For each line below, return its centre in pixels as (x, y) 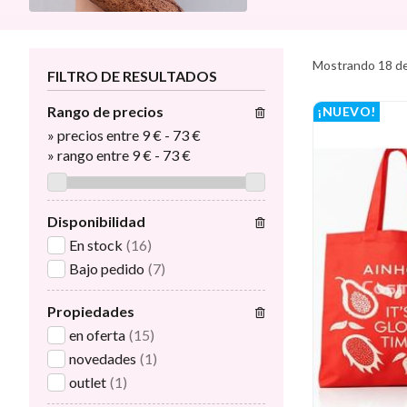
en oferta (97, 335)
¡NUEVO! (347, 112)
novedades (103, 359)
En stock (96, 245)
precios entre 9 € (109, 135)
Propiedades (91, 312)
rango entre (93, 155)
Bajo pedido (107, 269)
